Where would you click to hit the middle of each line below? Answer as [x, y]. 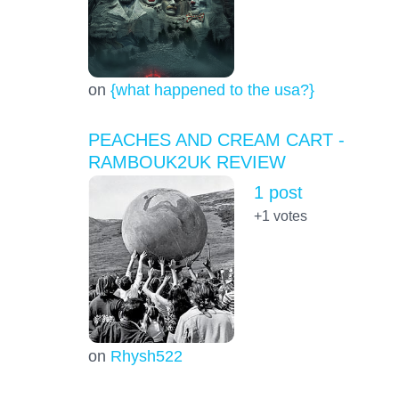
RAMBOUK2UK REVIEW [187, 163]
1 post [278, 193]
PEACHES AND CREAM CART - [216, 140]
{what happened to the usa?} [212, 90]
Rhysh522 [146, 355]
